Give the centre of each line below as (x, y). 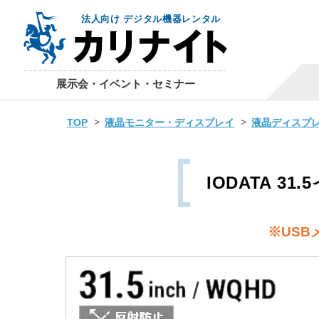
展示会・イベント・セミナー (125, 84)
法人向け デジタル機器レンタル (151, 19)
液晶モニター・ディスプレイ (169, 122)
